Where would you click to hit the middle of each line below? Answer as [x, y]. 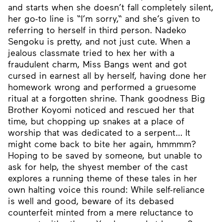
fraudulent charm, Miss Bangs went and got [97, 64]
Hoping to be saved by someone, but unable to [105, 155]
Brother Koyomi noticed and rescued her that [101, 110]
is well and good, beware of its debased [91, 201]
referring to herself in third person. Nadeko [97, 30]
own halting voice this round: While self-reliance [106, 189]
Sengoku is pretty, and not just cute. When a [99, 41]
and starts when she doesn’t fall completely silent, [111, 7]
